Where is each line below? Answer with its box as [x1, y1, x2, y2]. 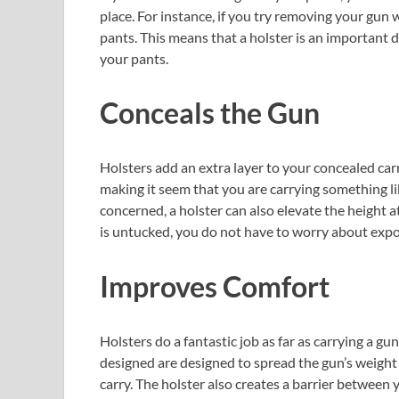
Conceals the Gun [100, 95, 320, 131]
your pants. [100, 49, 168, 67]
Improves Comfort [100, 268, 330, 304]
